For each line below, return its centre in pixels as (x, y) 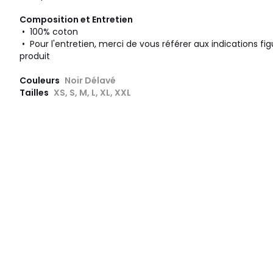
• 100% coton (49, 32)
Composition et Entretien (76, 20)
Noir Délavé (90, 81)
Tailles (35, 93)
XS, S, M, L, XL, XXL (92, 93)
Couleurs (41, 81)
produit (35, 56)
